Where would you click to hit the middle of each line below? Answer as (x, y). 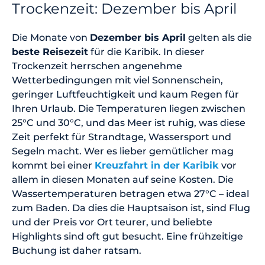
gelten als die (219, 37)
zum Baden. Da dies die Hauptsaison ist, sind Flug (131, 208)
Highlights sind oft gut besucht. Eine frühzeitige (127, 236)
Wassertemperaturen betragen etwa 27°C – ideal (130, 193)
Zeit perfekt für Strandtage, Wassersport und (122, 137)
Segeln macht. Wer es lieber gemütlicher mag (123, 151)
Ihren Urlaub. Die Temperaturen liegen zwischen (129, 108)
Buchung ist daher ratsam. (77, 250)
